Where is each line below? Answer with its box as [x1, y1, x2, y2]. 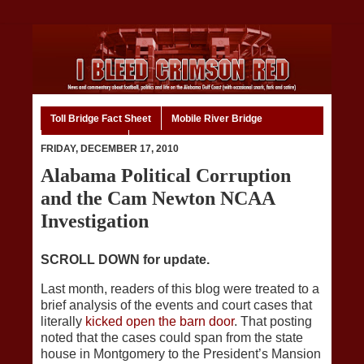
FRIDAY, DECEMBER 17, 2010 [41, 143, 179, 155]
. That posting [234, 314, 312, 329]
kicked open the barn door [85, 314, 234, 329]
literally [41, 314, 85, 329]
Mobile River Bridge [171, 112, 262, 124]
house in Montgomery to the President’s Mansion [41, 347, 321, 362]
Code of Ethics [51, 136, 119, 148]
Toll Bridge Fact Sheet [50, 112, 151, 124]
